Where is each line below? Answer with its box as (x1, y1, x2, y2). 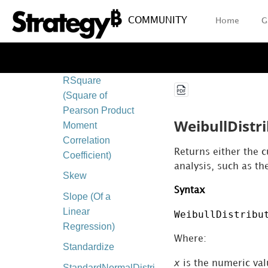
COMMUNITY (128, 16, 187, 25)
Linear (62, 206, 90, 217)
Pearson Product (62, 105, 134, 115)
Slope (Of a (62, 191, 111, 202)
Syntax (173, 186, 205, 196)
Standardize (62, 242, 114, 252)
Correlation (62, 135, 110, 145)
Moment (62, 120, 97, 130)
